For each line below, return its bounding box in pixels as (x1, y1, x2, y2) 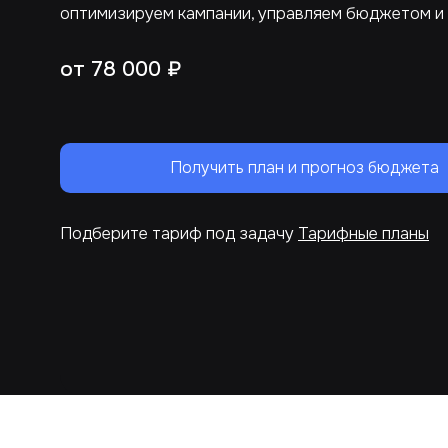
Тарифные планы (298, 223, 429, 244)
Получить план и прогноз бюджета (170, 158, 439, 178)
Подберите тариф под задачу (60, 223, 298, 244)
